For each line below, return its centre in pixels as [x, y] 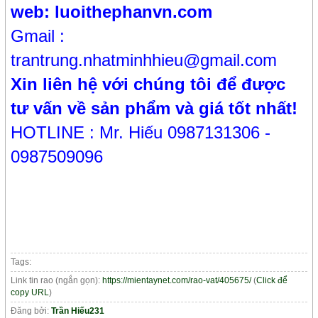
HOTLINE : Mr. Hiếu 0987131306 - [141, 133]
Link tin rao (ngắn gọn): [57, 281]
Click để [272, 281]
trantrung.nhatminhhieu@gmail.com [144, 60]
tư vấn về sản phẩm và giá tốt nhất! [154, 109]
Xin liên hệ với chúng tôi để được [148, 84]
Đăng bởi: [31, 311]
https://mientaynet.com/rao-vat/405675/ [177, 281]
